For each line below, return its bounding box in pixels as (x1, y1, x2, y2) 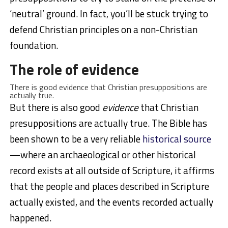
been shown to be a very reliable (9, 131, 142, 146)
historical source (142, 131, 211, 146)
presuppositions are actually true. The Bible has (9, 115, 207, 130)
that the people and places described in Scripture (9, 178, 209, 193)
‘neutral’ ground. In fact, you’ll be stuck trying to (9, 6, 208, 21)
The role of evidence (9, 58, 139, 80)
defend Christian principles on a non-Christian (9, 21, 197, 37)
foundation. (9, 37, 58, 52)
